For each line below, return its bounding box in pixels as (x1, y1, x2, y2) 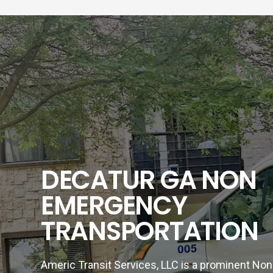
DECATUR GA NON (41, 162, 257, 198)
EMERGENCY (41, 188, 187, 224)
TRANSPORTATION (41, 213, 258, 249)
